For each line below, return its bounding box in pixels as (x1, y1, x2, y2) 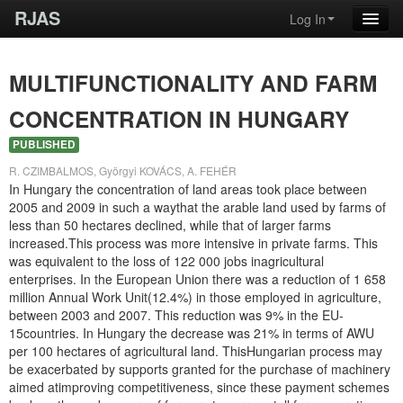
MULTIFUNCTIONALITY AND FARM (9, 67, 377, 99)
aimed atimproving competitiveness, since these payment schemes (9, 378, 390, 396)
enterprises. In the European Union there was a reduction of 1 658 (9, 270, 386, 288)
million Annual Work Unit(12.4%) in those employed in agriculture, (9, 288, 381, 306)
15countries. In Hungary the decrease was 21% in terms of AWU (9, 324, 374, 342)
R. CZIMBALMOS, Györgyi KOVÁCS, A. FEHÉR (9, 163, 237, 178)
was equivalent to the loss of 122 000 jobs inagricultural (9, 252, 324, 270)
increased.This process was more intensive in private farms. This (9, 234, 378, 252)
